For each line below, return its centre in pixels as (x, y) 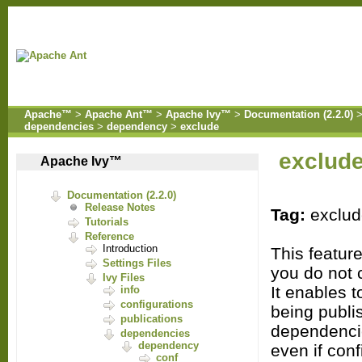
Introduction (130, 248)
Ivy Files (124, 278)
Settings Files (137, 263)
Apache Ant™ (119, 114)
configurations (157, 304)
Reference (109, 236)
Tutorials (107, 222)
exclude (200, 126)
